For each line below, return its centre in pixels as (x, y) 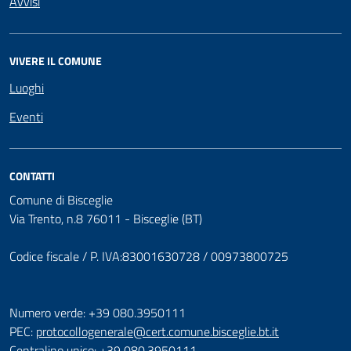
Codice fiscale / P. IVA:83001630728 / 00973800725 (149, 256)
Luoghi (27, 87)
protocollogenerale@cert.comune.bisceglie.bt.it (157, 331)
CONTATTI (32, 175)
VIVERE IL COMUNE (56, 60)
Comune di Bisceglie (61, 199)
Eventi (26, 116)
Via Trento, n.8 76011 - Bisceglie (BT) (106, 218)
